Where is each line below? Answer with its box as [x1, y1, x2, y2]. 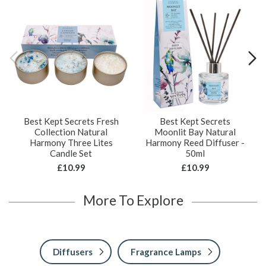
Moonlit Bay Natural [154, 126, 236, 137]
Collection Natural [34, 126, 107, 137]
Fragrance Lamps [131, 246, 201, 257]
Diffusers [53, 246, 93, 257]
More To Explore [83, 191, 183, 208]
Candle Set [50, 147, 92, 159]
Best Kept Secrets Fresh [23, 115, 119, 126]
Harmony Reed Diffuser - [145, 137, 245, 148]
